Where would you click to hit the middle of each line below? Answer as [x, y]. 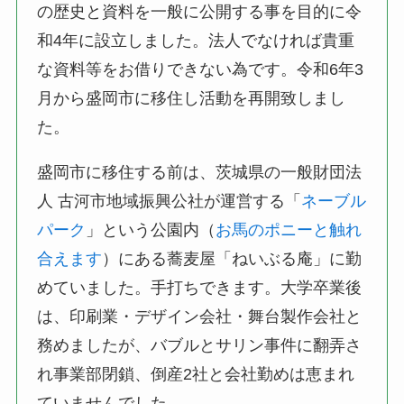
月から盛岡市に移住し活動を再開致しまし [192, 98]
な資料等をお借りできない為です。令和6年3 [201, 69]
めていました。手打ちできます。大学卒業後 [200, 287]
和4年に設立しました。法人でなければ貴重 [196, 40]
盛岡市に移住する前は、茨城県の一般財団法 [200, 172]
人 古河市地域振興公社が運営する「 [170, 201]
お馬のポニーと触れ [289, 230]
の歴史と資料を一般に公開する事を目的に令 [200, 11]
